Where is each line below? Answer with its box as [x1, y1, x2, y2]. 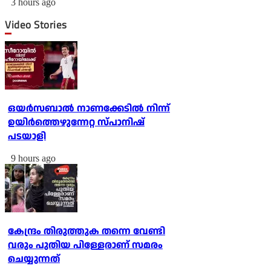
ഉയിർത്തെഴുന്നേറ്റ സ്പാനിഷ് [8, 115, 145, 129]
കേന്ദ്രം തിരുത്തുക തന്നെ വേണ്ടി [8, 224, 165, 238]
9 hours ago [11, 152, 56, 163]
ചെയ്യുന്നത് [8, 252, 60, 266]
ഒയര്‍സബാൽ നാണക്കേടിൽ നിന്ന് [8, 101, 170, 116]
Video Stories [11, 17, 67, 33]
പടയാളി [8, 129, 46, 143]
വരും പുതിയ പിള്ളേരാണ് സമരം [8, 238, 163, 252]
